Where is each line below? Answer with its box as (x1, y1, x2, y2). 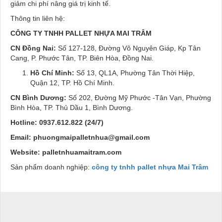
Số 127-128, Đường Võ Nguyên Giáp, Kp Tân (56, 44, 201, 52)
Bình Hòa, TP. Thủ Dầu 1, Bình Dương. (10, 103, 133, 111)
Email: (10, 133, 33, 141)
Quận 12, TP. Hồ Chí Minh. (30, 78, 114, 87)
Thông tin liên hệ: (10, 14, 65, 22)
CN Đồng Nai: (10, 44, 56, 52)
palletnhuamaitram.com (42, 148, 123, 156)
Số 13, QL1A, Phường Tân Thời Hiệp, (76, 68, 195, 77)
